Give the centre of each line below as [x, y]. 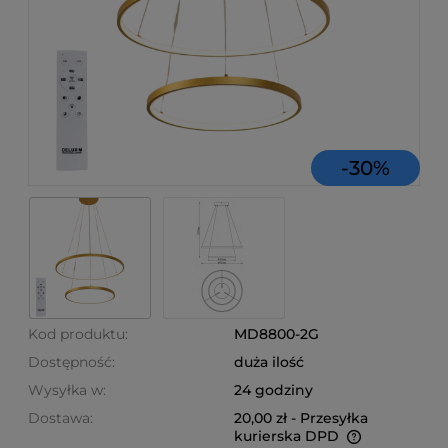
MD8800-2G [276, 334]
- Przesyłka [329, 418]
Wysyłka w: [67, 390]
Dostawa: [60, 418]
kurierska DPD [286, 436]
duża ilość [269, 362]
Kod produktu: [78, 334]
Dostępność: [71, 362]
